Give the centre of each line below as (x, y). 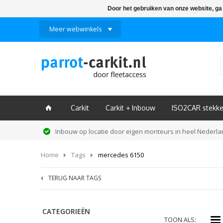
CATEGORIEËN (66, 211)
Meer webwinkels (75, 29)
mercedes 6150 (121, 155)
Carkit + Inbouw (130, 108)
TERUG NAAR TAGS (75, 178)
